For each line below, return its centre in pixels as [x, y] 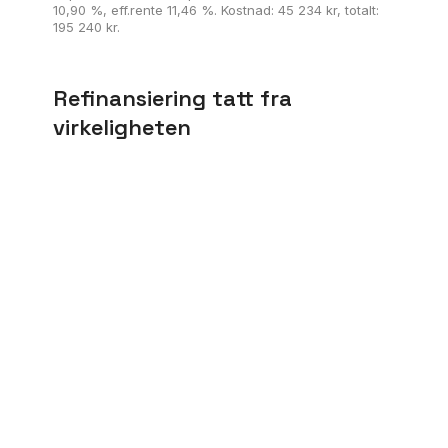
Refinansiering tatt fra [172, 98]
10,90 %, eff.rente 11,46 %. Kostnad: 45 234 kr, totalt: [215, 10]
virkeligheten [121, 127]
